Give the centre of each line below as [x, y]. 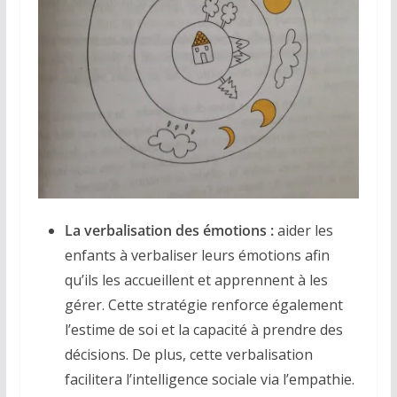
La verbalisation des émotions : [169, 231]
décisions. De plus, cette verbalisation [188, 355]
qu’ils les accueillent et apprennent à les [196, 280]
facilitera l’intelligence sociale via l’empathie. [209, 380]
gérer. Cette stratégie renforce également [203, 305]
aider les [303, 231]
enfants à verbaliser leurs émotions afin [197, 256]
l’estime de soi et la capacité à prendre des [203, 330]
